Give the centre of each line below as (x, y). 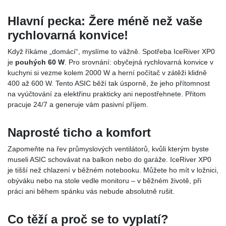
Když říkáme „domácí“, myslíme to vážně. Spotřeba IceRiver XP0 (111, 51)
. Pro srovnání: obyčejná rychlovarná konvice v (139, 62)
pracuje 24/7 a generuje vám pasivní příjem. (78, 104)
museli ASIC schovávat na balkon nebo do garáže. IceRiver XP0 (109, 159)
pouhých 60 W (40, 62)
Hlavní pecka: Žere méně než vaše (105, 21)
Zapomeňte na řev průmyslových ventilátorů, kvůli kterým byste (108, 149)
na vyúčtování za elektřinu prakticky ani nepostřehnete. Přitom (107, 94)
